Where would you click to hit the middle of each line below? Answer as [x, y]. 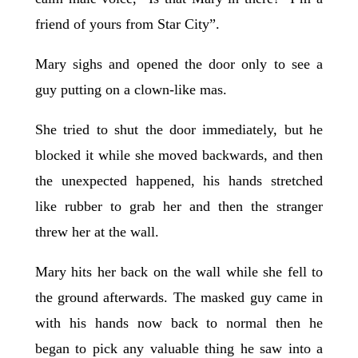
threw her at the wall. [99, 232]
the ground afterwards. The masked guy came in [179, 298]
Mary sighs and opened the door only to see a [179, 64]
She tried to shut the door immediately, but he [179, 130]
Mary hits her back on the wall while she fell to [179, 272]
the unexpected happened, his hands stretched [179, 181]
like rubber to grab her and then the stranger [179, 207]
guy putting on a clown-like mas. [131, 90]
